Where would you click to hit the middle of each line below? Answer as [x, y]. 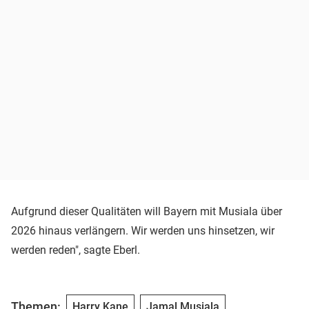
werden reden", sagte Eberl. [76, 250]
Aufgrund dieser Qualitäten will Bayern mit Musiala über [147, 211]
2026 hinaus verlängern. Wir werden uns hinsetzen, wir [143, 230]
